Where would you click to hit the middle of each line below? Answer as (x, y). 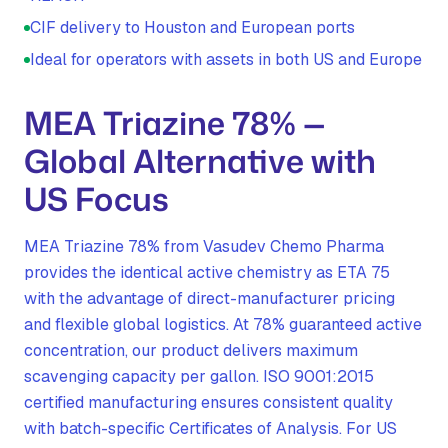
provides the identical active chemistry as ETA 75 (207, 272)
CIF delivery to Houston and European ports (192, 27)
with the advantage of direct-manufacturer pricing (209, 298)
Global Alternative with (200, 160)
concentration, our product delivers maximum (191, 350)
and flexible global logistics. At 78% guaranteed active (223, 324)
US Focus (96, 198)
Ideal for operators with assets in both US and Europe (226, 59)
